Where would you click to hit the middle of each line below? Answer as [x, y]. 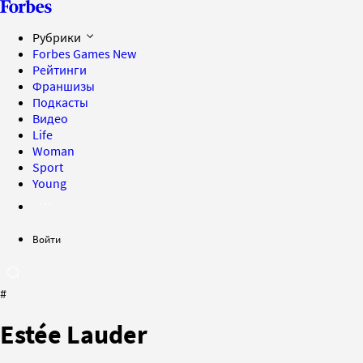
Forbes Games [73, 53]
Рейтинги [60, 70]
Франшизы [64, 86]
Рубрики [58, 37]
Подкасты [60, 102]
